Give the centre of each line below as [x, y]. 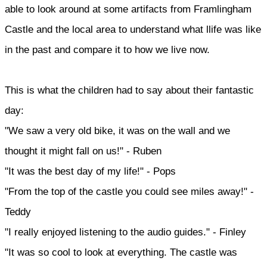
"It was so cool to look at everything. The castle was [121, 252]
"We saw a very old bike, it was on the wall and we [117, 131]
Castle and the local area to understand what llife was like [133, 29]
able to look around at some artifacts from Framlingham [128, 9]
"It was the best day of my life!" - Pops [92, 171]
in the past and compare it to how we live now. [107, 49]
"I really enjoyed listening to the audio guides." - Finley [127, 232]
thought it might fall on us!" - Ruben [83, 151]
